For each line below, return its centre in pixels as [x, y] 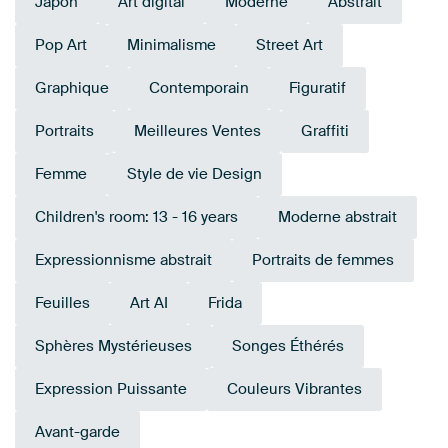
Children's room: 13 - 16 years [136, 217]
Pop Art [61, 45]
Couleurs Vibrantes [294, 389]
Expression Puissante [111, 389]
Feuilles [62, 303]
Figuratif [317, 88]
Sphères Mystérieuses [113, 346]
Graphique [72, 88]
